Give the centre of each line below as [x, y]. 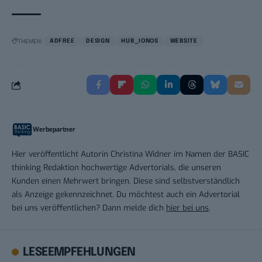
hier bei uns [187, 208]
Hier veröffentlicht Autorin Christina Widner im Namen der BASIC [130, 154]
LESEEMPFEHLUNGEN [79, 253]
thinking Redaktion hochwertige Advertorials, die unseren [116, 168]
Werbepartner [54, 130]
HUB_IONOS [140, 41]
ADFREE [62, 41]
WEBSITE [184, 41]
